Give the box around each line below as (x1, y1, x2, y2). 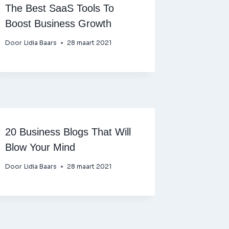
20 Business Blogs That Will (5, 126, 131, 138)
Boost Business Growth (5, 18, 112, 29)
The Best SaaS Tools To (5, 3, 114, 14)
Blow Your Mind (5, 142, 76, 153)
